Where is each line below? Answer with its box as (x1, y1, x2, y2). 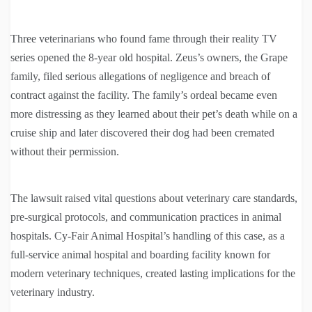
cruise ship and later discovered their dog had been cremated (10, 127, 274, 139)
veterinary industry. (10, 286, 95, 299)
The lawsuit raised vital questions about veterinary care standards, (10, 192, 297, 205)
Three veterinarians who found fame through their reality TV (10, 33, 277, 45)
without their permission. (10, 146, 119, 158)
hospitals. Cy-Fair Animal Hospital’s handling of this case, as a (10, 230, 285, 242)
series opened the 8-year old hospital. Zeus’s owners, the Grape (10, 52, 288, 64)
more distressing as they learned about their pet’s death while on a (10, 108, 297, 120)
